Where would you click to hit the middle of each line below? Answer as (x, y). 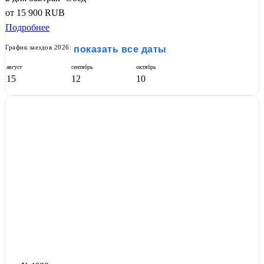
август (14, 67)
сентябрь (82, 67)
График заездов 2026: (38, 47)
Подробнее (27, 28)
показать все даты (120, 49)
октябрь (146, 67)
